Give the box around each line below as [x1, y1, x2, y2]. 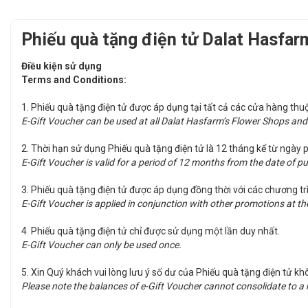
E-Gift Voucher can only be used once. [21, 239, 181, 251]
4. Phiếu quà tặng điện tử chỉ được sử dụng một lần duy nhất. [21, 225, 282, 237]
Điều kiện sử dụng [21, 60, 102, 72]
